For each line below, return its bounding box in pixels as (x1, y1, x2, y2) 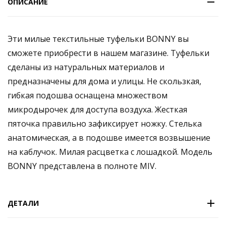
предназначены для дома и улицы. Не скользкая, (8, 76, 201, 87)
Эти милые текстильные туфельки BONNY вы (8, 33, 189, 44)
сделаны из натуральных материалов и (8, 62, 164, 73)
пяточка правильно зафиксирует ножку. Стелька (8, 118, 202, 129)
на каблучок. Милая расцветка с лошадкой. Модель (8, 146, 212, 157)
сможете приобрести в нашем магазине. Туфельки (8, 47, 209, 59)
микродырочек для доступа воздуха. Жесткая (8, 104, 187, 115)
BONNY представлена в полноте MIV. (8, 160, 156, 172)
